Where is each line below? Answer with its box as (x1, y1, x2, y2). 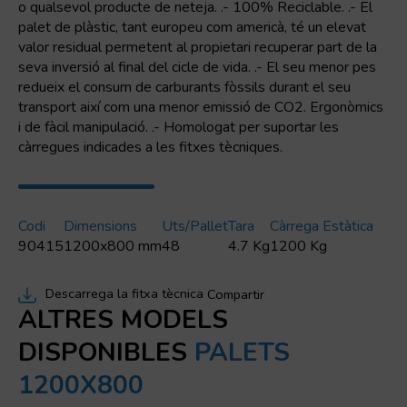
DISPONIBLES (18, 335, 187, 371)
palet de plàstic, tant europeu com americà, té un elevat (18, 17, 366, 38)
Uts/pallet (162, 216, 228, 237)
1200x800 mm (64, 236, 162, 257)
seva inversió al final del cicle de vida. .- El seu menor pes (18, 57, 376, 78)
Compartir (207, 285, 264, 304)
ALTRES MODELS (18, 303, 228, 338)
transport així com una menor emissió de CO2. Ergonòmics (18, 97, 383, 118)
